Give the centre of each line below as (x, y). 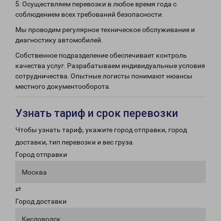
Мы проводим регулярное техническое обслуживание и (105, 30)
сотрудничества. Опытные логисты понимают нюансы (104, 76)
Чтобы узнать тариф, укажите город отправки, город (101, 130)
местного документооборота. (63, 86)
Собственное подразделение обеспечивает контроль (101, 55)
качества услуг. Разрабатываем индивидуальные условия (110, 66)
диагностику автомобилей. (59, 40)
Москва (34, 172)
